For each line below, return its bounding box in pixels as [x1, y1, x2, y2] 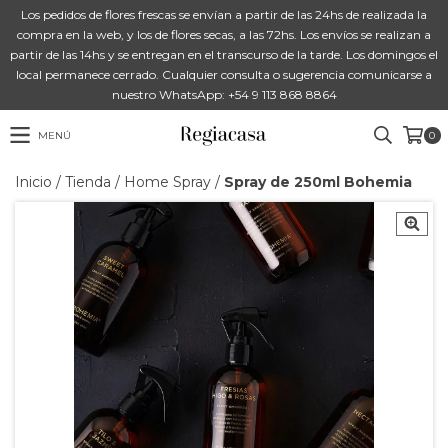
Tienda [65, 173, 111, 191]
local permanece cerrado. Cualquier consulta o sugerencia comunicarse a [16, 67, 432, 82]
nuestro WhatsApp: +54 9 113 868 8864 [111, 87, 337, 102]
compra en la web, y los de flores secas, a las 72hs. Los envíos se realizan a [17, 27, 431, 42]
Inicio [15, 173, 52, 191]
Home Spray [124, 173, 211, 191]
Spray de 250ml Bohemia [224, 173, 412, 191]
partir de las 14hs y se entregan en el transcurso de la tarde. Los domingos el [10, 47, 438, 62]
